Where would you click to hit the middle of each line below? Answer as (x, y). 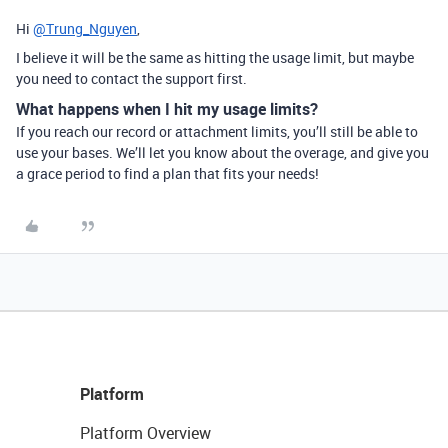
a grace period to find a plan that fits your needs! (167, 173)
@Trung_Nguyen (85, 28)
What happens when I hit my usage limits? (167, 109)
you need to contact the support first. (131, 78)
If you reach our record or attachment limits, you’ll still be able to (217, 131)
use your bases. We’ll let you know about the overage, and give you (222, 152)
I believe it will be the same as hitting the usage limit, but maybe (215, 57)
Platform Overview (145, 433)
